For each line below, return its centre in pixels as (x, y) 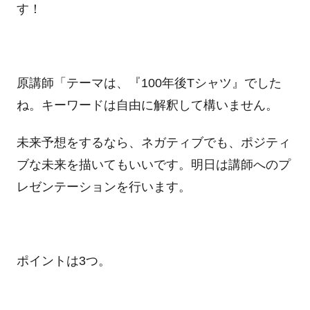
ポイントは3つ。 (63, 261)
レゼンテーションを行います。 (103, 186)
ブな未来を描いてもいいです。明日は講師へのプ (153, 164)
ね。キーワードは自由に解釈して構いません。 (147, 106)
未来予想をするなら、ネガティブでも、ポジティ (153, 142)
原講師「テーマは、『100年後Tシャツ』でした (149, 83)
